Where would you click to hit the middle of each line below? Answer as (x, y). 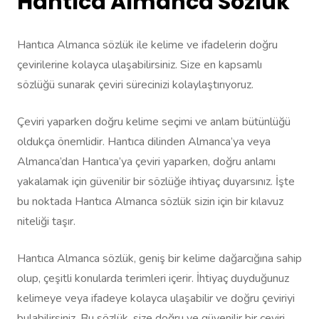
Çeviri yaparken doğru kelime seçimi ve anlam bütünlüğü (154, 122)
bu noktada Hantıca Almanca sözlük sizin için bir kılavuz (150, 202)
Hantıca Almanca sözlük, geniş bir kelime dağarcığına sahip (159, 259)
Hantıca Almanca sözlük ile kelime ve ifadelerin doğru (147, 45)
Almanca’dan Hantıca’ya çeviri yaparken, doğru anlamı (146, 162)
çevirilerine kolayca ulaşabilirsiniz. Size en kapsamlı (140, 65)
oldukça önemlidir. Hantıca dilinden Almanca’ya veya (144, 142)
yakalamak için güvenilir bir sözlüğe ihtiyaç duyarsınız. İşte (156, 182)
